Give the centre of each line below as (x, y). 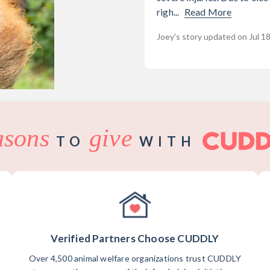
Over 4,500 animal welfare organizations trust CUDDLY (135, 259)
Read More (208, 12)
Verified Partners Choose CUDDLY (135, 239)
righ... (168, 12)
